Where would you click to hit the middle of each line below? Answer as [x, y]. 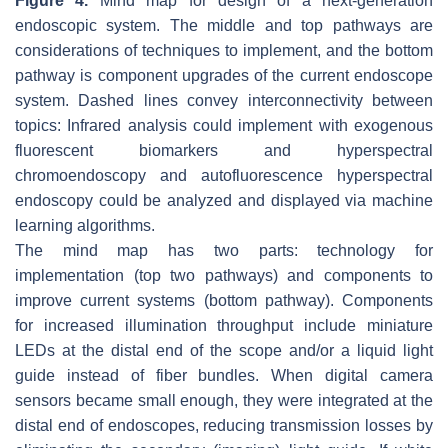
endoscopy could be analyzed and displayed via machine [224, 201]
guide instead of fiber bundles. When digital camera [224, 376]
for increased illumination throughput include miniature [224, 326]
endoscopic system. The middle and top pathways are [224, 26]
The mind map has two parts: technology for [224, 251]
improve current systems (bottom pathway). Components [224, 301]
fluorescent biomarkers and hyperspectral [224, 151]
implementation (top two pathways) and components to [224, 276]
